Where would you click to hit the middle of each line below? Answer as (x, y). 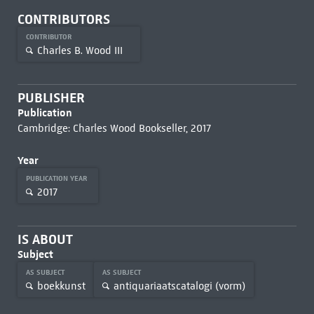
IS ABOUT (45, 239)
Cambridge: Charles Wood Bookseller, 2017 (114, 128)
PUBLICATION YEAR (57, 178)
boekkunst (61, 286)
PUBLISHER (51, 98)
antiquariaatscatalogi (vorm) (179, 286)
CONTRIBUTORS (63, 19)
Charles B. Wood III (80, 50)
